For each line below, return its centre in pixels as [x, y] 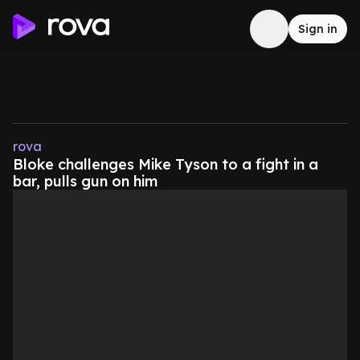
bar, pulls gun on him [85, 181]
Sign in [318, 29]
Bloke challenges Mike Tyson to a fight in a [166, 164]
